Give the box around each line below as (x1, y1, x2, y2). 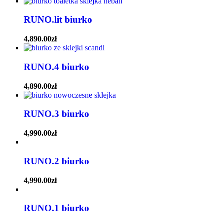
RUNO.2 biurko (24, 155, 89, 166)
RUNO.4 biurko (24, 61, 89, 72)
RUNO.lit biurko (24, 14, 92, 25)
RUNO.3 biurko (24, 109, 89, 119)
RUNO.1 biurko (24, 203, 89, 214)
